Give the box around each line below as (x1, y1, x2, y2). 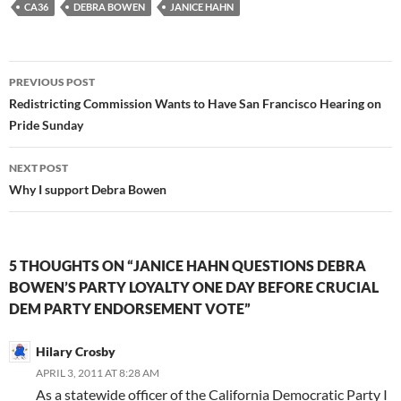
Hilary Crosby (36, 344, 115, 360)
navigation (8, 92, 119, 122)
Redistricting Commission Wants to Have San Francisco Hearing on (9, 96, 381, 112)
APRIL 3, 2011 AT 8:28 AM (36, 366, 159, 380)
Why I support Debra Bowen (9, 182, 166, 198)
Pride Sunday (9, 117, 83, 133)
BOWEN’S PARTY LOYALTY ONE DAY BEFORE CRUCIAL (9, 278, 379, 296)
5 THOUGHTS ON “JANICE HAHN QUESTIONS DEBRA (9, 257, 366, 275)
